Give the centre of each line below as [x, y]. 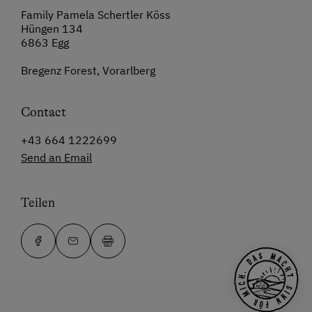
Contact [44, 112]
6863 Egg [45, 43]
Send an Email [56, 158]
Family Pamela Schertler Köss [96, 15]
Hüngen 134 [52, 29]
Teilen [38, 203]
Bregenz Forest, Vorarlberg [88, 71]
